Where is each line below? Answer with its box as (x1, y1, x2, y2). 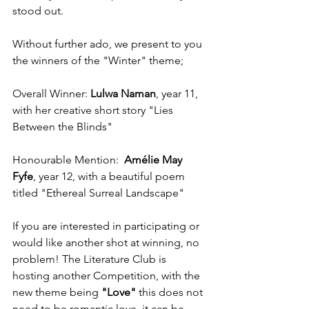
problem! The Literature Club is (12, 252, 169, 266)
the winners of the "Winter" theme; (12, 54, 183, 67)
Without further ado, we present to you (12, 37, 205, 50)
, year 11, (156, 87, 201, 100)
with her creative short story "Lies (12, 103, 176, 117)
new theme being (12, 286, 101, 299)
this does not (139, 286, 206, 299)
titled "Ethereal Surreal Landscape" (12, 186, 184, 199)
